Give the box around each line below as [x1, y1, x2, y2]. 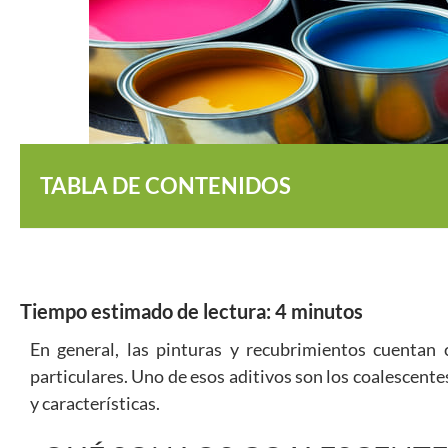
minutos [291, 299, 363, 323]
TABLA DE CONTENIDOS [40, 172, 291, 199]
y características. [30, 392, 160, 414]
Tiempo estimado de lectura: [20, 299, 271, 323]
